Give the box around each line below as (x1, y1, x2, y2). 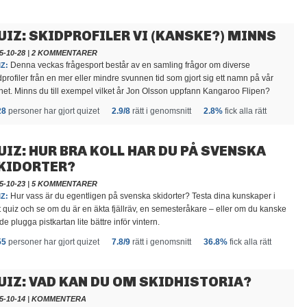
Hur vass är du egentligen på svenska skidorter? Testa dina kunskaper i (8, 191, 275, 201)
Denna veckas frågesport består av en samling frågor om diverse (8, 60, 250, 70)
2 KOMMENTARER (32, 49, 97, 57)
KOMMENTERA (32, 295, 86, 303)
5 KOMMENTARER (32, 180, 97, 188)
